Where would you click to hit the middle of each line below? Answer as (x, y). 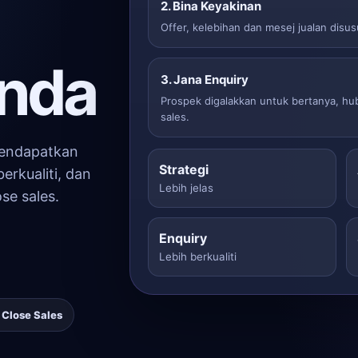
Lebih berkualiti (198, 256)
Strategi (184, 169)
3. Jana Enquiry (205, 79)
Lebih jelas (187, 187)
